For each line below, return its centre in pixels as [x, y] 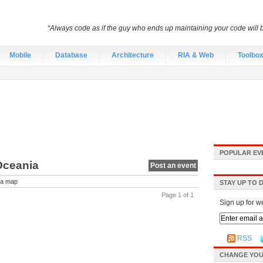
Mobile [20, 55]
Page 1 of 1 [178, 195]
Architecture [133, 55]
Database [71, 55]
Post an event [173, 166]
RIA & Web [196, 55]
